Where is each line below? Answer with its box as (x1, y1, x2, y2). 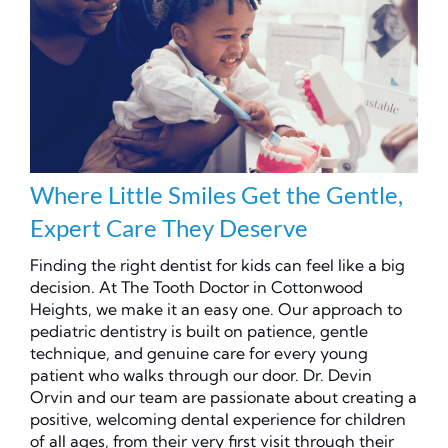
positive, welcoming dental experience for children (30, 409, 406, 430)
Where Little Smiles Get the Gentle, (30, 180, 403, 210)
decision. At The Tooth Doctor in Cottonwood (30, 277, 363, 298)
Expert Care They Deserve (30, 213, 308, 243)
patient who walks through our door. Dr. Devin (30, 365, 372, 386)
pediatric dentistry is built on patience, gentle (30, 321, 368, 342)
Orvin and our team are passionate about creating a (30, 387, 417, 408)
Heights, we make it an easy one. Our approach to (30, 299, 402, 320)
